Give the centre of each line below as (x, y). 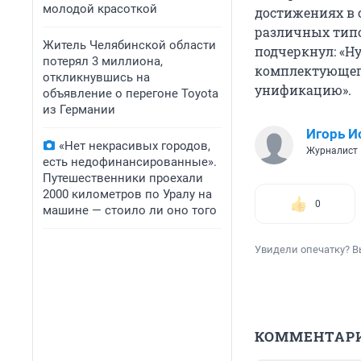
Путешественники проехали (123, 178)
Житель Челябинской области (129, 45)
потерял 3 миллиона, (103, 61)
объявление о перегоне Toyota (131, 93)
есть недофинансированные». (130, 162)
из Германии (79, 110)
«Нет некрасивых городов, (135, 146)
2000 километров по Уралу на (127, 194)
